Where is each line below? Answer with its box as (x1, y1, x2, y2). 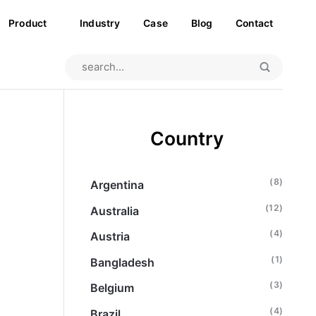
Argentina (90, 177, 145, 192)
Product (8, 17, 47, 29)
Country (150, 127, 224, 150)
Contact (236, 17, 274, 29)
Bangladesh (90, 255, 155, 269)
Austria (90, 229, 130, 244)
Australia (90, 203, 140, 218)
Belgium (90, 281, 135, 296)
